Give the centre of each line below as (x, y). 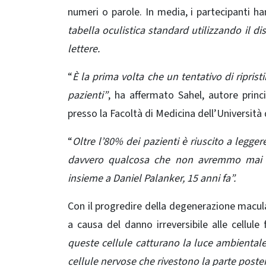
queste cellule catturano (125, 243)
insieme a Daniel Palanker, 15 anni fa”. (152, 178)
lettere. (84, 49)
